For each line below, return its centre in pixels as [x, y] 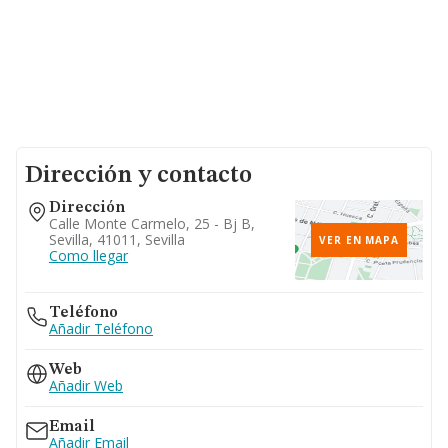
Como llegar [88, 255]
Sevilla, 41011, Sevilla [117, 239]
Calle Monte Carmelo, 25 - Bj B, [152, 223]
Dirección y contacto [138, 176]
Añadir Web [86, 385]
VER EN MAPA [359, 240]
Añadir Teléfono [101, 328]
